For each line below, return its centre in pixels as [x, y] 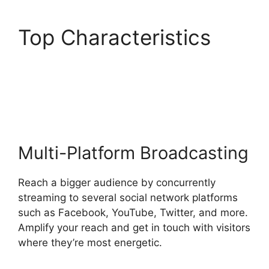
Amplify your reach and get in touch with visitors [134, 227]
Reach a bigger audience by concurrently [117, 182]
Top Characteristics [114, 38]
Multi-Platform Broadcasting [133, 153]
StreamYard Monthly [118, 63]
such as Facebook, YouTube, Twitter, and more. [133, 212]
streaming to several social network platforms [128, 197]
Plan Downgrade [99, 88]
